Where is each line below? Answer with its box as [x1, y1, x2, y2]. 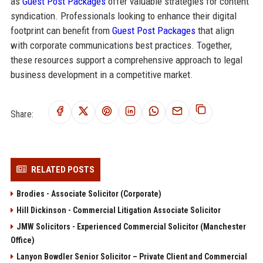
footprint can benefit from [10, 24, 112, 36]
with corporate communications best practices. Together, [10, 39, 232, 51]
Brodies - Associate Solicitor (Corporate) [16, 188, 161, 198]
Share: [10, 108, 33, 120]
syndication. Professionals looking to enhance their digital [10, 9, 237, 22]
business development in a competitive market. [10, 68, 193, 80]
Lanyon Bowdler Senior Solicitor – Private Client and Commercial [16, 251, 247, 261]
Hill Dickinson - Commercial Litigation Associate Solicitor [16, 205, 221, 215]
